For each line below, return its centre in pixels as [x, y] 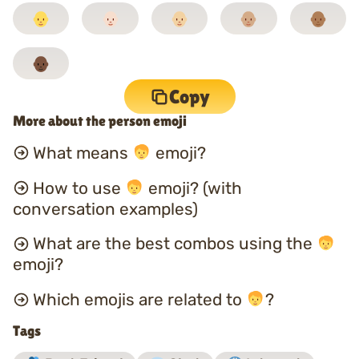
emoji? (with [193, 188]
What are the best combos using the [174, 244]
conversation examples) [105, 209]
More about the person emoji [100, 121]
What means [82, 153]
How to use [79, 188]
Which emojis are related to [139, 300]
